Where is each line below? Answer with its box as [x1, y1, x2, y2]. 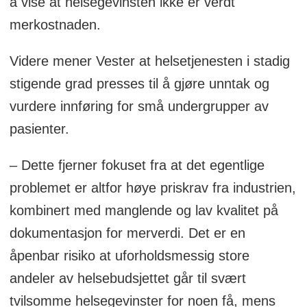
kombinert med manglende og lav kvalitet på [9, 203, 278, 219]
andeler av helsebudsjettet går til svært [9, 271, 246, 286]
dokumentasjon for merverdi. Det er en [9, 225, 245, 241]
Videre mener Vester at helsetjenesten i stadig [9, 53, 290, 69]
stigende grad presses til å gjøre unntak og [9, 76, 269, 92]
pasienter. [9, 121, 69, 137]
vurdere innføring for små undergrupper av [9, 99, 269, 114]
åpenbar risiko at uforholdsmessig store [9, 248, 249, 264]
